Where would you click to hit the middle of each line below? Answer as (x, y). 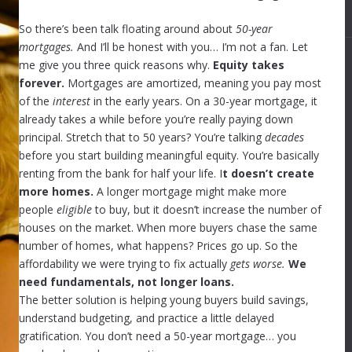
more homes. (56, 191)
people (38, 209)
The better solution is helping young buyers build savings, (164, 299)
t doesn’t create (268, 173)
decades (284, 137)
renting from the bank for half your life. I (121, 173)
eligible (74, 209)
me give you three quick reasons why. (116, 64)
